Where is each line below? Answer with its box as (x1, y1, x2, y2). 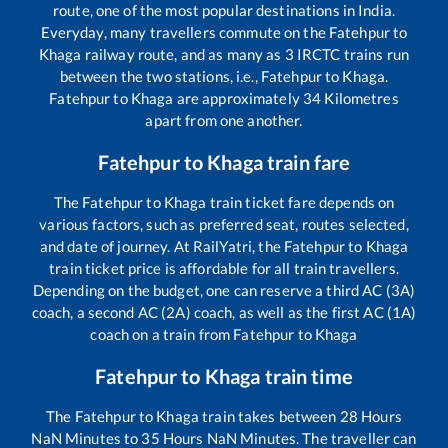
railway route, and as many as (81, 45, 285, 64)
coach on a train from (90, 325, 234, 344)
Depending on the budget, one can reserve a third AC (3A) (32, 281, 416, 300)
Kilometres (321, 89, 399, 108)
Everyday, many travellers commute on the (40, 23, 329, 42)
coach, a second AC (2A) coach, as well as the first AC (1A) (31, 303, 417, 322)
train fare (262, 150, 351, 175)
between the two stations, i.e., (59, 67, 261, 86)
